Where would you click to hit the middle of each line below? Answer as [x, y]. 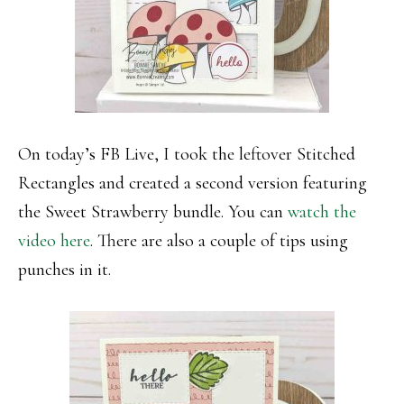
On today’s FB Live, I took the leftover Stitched [187, 154]
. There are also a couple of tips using [219, 241]
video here [54, 241]
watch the [322, 212]
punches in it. [64, 270]
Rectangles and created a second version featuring [193, 183]
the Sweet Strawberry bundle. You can [153, 212]
